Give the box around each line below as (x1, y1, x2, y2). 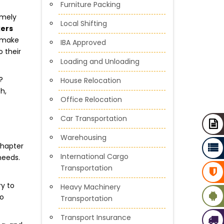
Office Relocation (60, 94, 122, 104)
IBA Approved (60, 37, 106, 47)
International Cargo (60, 151, 128, 161)
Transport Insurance (60, 212, 131, 222)
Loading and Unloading (60, 56, 139, 66)
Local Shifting (60, 18, 107, 28)
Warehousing (60, 132, 106, 142)
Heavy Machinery (60, 182, 120, 192)
